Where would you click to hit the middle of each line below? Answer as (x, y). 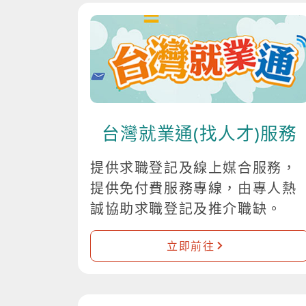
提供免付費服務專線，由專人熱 (194, 189)
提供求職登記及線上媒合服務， (194, 168)
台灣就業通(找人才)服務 (199, 134)
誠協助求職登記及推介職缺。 (186, 209)
